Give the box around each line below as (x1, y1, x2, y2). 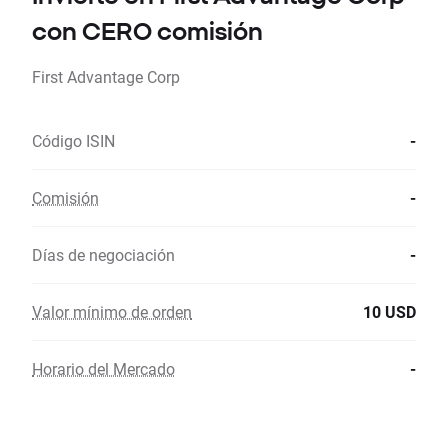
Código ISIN (32, 130, 115, 152)
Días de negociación (32, 244, 175, 266)
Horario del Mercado (32, 358, 175, 380)
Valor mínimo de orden (32, 301, 192, 323)
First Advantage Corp (32, 66, 180, 88)
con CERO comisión (32, 17, 263, 46)
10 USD (363, 301, 416, 323)
